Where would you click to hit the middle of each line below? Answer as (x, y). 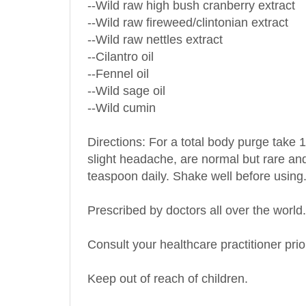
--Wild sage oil (126, 75)
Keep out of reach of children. (168, 263)
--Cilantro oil (121, 41)
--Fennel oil (118, 58)
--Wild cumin (122, 93)
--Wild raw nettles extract (155, 24)
